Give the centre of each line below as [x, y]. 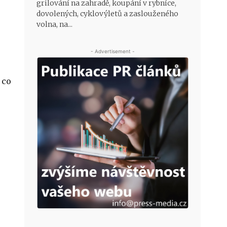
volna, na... [54, 25]
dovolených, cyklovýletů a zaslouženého [107, 14]
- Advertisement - [112, 51]
